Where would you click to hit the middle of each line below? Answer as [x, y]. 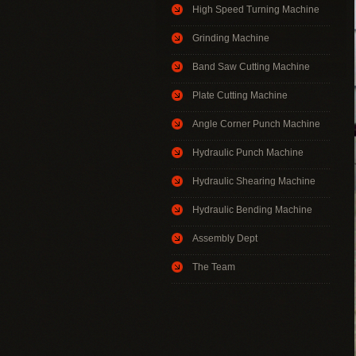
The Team [214, 267]
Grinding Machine [231, 38]
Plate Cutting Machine [240, 95]
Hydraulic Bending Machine [252, 209]
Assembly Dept [225, 238]
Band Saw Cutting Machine [251, 66]
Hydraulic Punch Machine [248, 152]
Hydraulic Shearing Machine [254, 181]
